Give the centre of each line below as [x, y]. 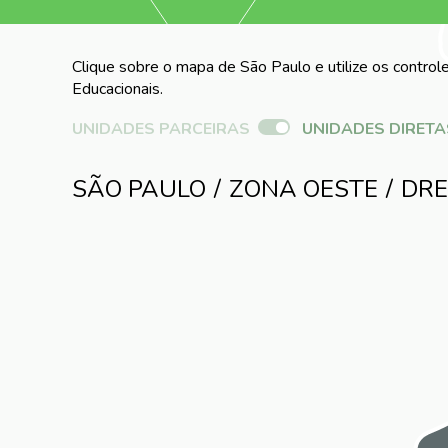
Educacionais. [117, 89]
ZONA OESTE [303, 188]
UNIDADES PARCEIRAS [161, 128]
